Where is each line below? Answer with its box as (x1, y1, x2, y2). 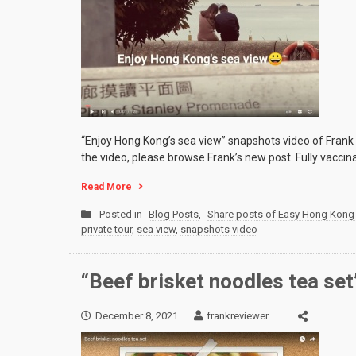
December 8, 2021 (95, 309, 178, 322)
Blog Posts (149, 208, 199, 221)
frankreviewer (207, 309, 269, 322)
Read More (81, 181, 132, 193)
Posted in (99, 208, 145, 221)
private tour (81, 223, 132, 236)
